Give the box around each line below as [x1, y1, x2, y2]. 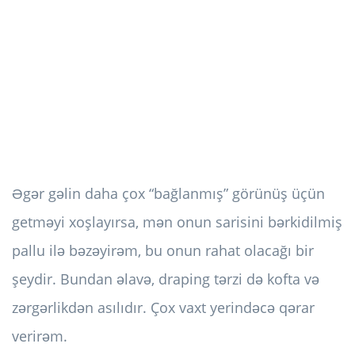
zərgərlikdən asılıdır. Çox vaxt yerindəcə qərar [12, 298, 315, 318]
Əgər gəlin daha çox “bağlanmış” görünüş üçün [12, 184, 325, 204]
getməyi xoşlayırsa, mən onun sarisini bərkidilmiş [12, 212, 342, 232]
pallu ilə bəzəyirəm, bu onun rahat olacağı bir [12, 241, 314, 261]
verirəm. [12, 326, 67, 346]
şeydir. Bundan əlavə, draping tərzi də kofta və [12, 269, 319, 289]
